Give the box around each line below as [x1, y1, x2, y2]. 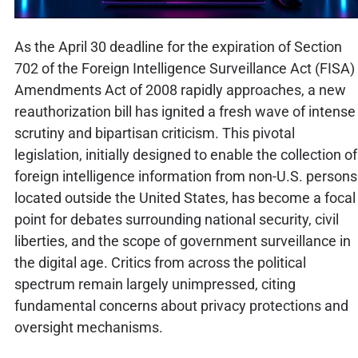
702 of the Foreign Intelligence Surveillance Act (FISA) [14, 59, 355, 77]
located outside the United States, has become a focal [14, 189, 356, 206]
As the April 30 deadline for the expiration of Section [14, 38, 342, 55]
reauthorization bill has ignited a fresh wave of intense [14, 102, 356, 120]
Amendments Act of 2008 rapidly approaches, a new [14, 81, 346, 98]
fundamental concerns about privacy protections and [14, 296, 348, 314]
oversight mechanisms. [14, 318, 163, 336]
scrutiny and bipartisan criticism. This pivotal [14, 124, 295, 141]
